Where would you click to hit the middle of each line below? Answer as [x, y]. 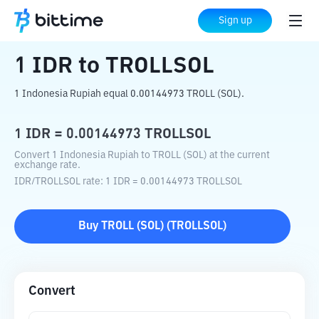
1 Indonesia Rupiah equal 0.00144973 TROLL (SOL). [129, 94]
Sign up [235, 21]
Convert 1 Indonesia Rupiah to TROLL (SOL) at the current [142, 155]
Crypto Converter [100, 21]
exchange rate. [47, 165]
